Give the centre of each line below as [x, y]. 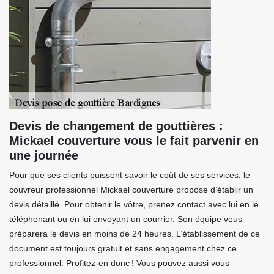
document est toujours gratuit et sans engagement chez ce [123, 248]
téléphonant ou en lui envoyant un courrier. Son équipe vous [126, 219]
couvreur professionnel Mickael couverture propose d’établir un [131, 190]
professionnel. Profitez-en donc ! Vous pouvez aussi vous [119, 263]
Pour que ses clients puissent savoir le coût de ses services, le [130, 175]
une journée [44, 155]
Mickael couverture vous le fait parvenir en [134, 141]
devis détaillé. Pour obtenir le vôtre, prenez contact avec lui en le [134, 204]
